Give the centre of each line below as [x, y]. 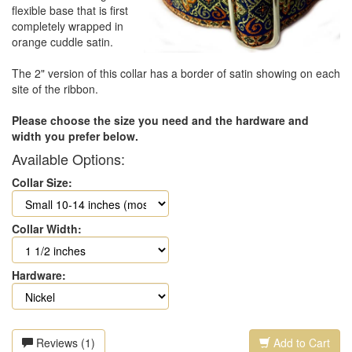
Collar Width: [47, 229]
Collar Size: [42, 183]
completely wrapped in [68, 26]
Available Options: [68, 159]
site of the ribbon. [55, 89]
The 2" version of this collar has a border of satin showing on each [176, 73]
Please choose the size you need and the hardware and [160, 121]
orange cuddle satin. [62, 42]
